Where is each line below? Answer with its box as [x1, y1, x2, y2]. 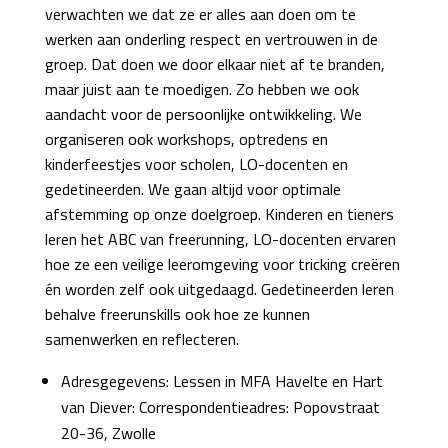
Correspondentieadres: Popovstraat [138, 395, 380, 419]
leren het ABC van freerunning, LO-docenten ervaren [44, 227, 396, 251]
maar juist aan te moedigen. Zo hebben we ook [44, 77, 359, 101]
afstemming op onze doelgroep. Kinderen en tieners [44, 202, 394, 226]
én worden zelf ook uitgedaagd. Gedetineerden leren [44, 277, 394, 301]
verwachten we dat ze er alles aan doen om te [44, 2, 356, 26]
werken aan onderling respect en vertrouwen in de [44, 27, 378, 51]
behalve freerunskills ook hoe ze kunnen [44, 302, 310, 326]
